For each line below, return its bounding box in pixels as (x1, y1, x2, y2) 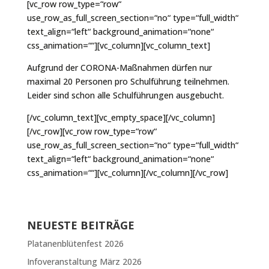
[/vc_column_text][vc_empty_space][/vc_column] (26, 111, 215, 123)
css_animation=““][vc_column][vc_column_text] (26, 39, 210, 51)
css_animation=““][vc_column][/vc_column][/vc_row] (26, 166, 228, 178)
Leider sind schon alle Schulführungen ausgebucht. (26, 89, 224, 101)
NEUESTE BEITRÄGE (26, 217, 134, 232)
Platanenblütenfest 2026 (26, 237, 124, 249)
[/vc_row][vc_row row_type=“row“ (26, 125, 157, 137)
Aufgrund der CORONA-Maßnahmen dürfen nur (26, 61, 212, 73)
